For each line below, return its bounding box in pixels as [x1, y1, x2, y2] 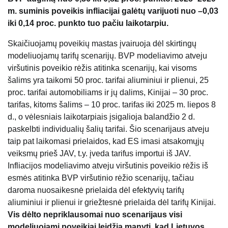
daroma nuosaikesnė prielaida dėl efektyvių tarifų [8, 186, 184, 195]
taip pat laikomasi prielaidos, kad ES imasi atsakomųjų [8, 137, 204, 146]
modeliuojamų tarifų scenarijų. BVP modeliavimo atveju [8, 51, 207, 61]
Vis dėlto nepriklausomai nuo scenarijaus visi [8, 210, 182, 219]
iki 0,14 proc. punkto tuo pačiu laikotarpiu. [8, 19, 168, 28]
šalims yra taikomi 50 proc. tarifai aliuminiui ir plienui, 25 [8, 76, 209, 85]
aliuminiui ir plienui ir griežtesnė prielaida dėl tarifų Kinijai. [8, 198, 216, 207]
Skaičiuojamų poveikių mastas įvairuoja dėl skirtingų [8, 39, 196, 48]
